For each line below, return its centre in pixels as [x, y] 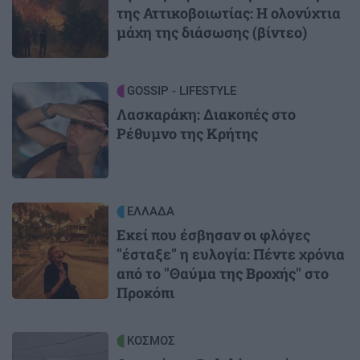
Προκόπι [145, 292]
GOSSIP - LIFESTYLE [182, 90]
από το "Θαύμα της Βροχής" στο [223, 273]
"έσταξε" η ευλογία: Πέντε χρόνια [231, 254]
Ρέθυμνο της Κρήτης [187, 133]
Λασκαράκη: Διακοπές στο [206, 114]
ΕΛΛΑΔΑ [151, 211]
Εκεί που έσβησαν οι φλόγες [213, 234]
